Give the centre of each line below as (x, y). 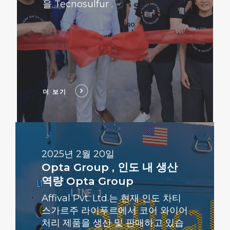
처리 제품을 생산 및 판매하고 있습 (112, 223)
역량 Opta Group (87, 181)
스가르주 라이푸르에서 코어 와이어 (114, 211)
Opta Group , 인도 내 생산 (109, 167)
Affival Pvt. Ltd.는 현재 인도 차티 (111, 198)
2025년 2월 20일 (78, 154)
